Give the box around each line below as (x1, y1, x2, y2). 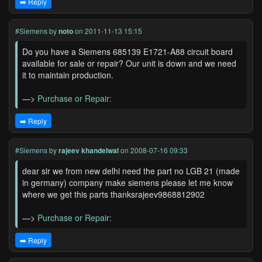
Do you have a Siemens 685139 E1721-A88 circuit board (22, 46, 233, 57)
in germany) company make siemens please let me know (22, 177, 233, 188)
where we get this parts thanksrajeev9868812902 (22, 188, 205, 200)
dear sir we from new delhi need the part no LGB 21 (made (22, 165, 240, 177)
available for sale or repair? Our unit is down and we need (22, 57, 236, 69)
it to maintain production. (22, 69, 113, 81)
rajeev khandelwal (58, 145, 119, 156)
